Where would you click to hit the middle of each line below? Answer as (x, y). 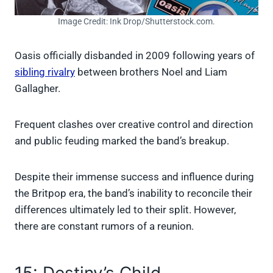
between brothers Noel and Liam (151, 72)
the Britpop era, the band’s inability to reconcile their (133, 193)
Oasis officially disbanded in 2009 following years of (135, 55)
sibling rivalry (45, 72)
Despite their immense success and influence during (134, 176)
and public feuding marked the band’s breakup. (123, 140)
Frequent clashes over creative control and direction (134, 124)
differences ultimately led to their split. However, (125, 209)
